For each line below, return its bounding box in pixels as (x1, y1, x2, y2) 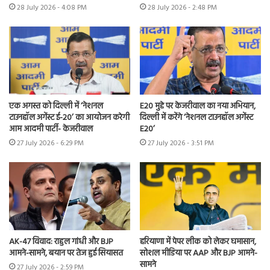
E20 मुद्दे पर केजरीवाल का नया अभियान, (140, 99, 256, 113)
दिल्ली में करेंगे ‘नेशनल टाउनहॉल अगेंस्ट (140, 110, 253, 125)
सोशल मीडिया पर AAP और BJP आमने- (140, 246, 257, 261)
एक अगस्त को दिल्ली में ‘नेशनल (9, 99, 103, 113)
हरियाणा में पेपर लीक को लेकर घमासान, (140, 235, 256, 250)
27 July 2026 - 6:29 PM (17, 137, 84, 149)
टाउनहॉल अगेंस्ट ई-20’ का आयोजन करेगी (9, 110, 130, 125)
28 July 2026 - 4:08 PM (17, 1, 87, 14)
